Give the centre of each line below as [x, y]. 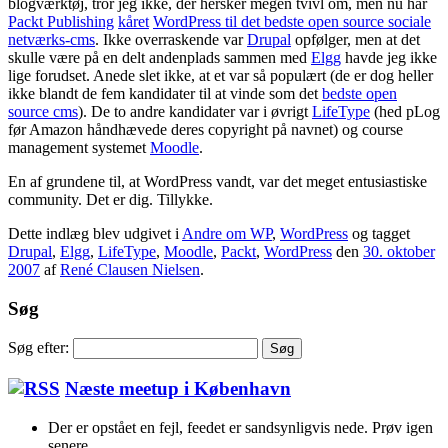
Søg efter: [38, 348]
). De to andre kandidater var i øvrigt [195, 112]
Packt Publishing [61, 22]
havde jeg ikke [389, 58]
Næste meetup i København [178, 389]
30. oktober [399, 252]
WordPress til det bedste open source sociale [292, 22]
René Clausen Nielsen [130, 270]
